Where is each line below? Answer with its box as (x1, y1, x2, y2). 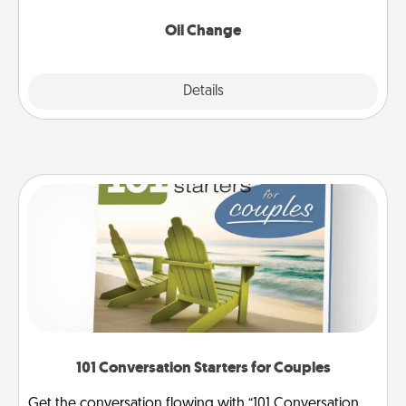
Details (182, 83, 224, 99)
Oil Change (165, 20, 241, 42)
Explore (90, 81, 140, 101)
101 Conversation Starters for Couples (75, 356, 331, 378)
